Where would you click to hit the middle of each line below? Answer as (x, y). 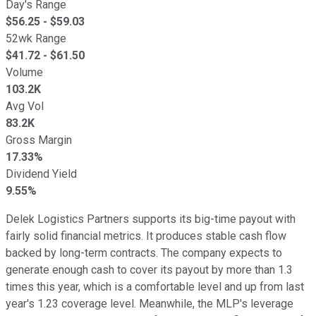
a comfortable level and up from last (214, 286)
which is (103, 286)
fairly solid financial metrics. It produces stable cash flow (146, 236)
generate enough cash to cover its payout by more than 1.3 (149, 269)
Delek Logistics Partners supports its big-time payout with (151, 219)
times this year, (44, 286)
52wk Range (36, 38)
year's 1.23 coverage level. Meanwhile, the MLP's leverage (150, 303)
